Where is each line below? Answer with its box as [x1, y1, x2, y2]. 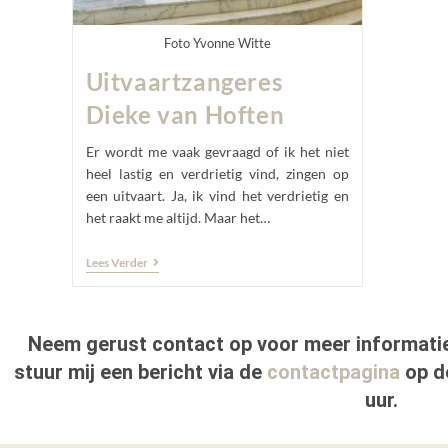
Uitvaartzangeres [85, 66, 283, 96]
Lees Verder [85, 254, 148, 270]
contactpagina [266, 359, 400, 384]
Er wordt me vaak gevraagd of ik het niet [85, 142, 350, 160]
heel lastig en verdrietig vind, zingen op [85, 164, 350, 182]
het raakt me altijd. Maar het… [85, 208, 270, 226]
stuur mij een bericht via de [13, 359, 267, 384]
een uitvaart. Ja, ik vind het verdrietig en [85, 186, 350, 204]
